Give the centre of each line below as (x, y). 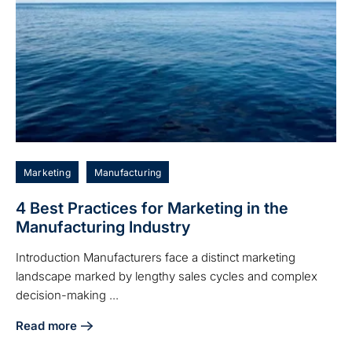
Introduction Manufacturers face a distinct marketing (156, 257)
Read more (46, 325)
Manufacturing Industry (103, 227)
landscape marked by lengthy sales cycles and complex (167, 276)
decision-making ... (67, 295)
